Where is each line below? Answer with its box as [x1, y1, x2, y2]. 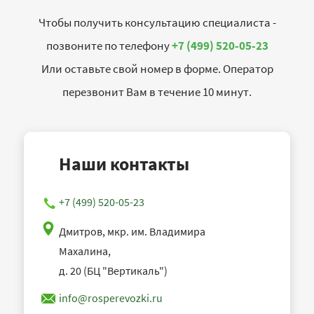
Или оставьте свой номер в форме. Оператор [41, 61, 273, 77]
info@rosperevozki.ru [59, 291, 163, 306]
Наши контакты [59, 152, 189, 176]
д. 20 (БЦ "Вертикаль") [59, 264, 168, 278]
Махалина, [59, 244, 111, 259]
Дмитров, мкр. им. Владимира [59, 224, 205, 239]
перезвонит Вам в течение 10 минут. [62, 84, 252, 100]
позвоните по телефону [46, 38, 172, 54]
